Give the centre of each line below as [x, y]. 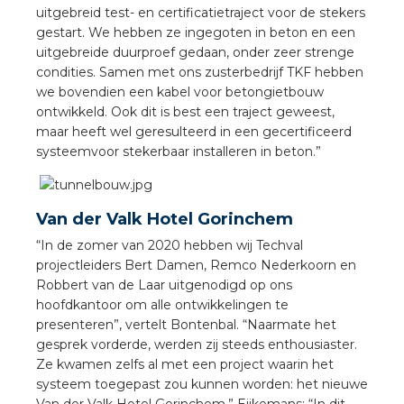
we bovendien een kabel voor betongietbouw [180, 92]
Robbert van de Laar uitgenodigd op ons [164, 285]
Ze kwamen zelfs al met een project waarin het [185, 365]
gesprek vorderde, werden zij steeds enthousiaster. [197, 345]
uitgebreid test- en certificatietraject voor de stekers [201, 13]
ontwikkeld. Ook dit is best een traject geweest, [185, 112]
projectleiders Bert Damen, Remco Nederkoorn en [196, 266]
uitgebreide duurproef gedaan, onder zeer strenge [195, 53]
